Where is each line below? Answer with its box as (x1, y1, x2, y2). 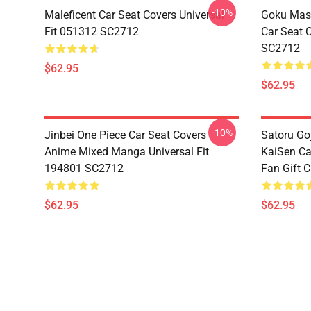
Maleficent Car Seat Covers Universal (44, 8, 224, 22)
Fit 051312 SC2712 (44, 25, 139, 38)
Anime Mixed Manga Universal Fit (44, 145, 209, 158)
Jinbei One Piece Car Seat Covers (44, 128, 206, 142)
